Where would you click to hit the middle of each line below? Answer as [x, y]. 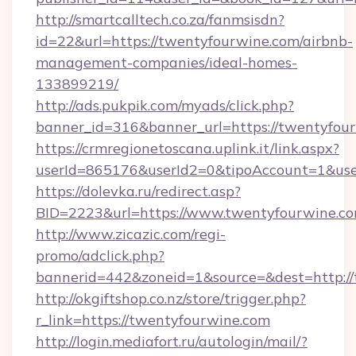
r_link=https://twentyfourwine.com [153, 320]
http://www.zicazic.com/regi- [131, 234]
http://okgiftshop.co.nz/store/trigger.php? [171, 298]
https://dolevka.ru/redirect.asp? [138, 191]
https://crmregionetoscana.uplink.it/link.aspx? [188, 148]
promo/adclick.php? [100, 255]
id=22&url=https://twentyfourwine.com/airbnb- [194, 41]
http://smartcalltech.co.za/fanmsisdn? [160, 19]
